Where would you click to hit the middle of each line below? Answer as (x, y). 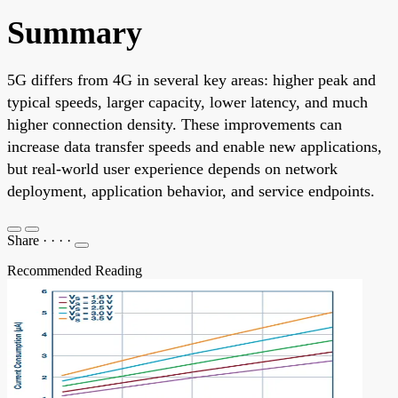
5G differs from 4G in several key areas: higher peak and (191, 80)
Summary (75, 32)
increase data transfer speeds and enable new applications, (195, 146)
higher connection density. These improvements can (175, 124)
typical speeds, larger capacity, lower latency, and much (187, 102)
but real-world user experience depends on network (172, 168)
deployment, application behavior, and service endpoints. (191, 191)
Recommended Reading (75, 270)
